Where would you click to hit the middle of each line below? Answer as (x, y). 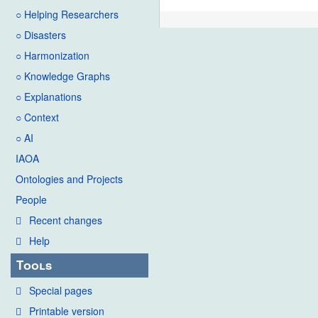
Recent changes (66, 220)
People (31, 200)
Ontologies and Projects (69, 179)
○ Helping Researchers (67, 15)
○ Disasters (41, 35)
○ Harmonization (53, 56)
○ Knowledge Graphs (63, 76)
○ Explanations (49, 97)
